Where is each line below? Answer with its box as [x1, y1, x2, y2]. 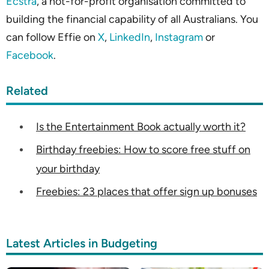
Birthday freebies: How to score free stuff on [36, 143, 250, 157]
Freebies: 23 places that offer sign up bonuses [36, 185, 257, 199]
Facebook [6, 49, 53, 62]
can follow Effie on [6, 31, 98, 44]
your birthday [36, 162, 100, 176]
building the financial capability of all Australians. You [6, 13, 258, 26]
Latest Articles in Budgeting [6, 236, 157, 251]
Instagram [155, 31, 203, 44]
